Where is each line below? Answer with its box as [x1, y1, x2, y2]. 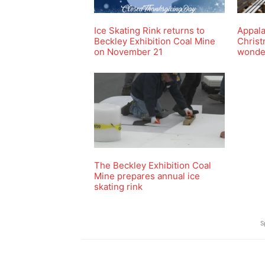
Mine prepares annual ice [94, 170, 200, 182]
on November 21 [94, 46, 163, 58]
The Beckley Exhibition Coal [94, 159, 211, 171]
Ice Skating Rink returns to [94, 25, 205, 37]
